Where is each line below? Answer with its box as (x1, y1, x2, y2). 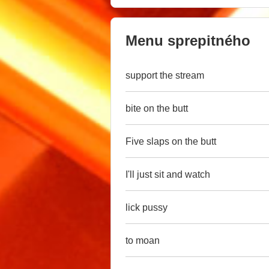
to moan (125, 235, 160, 246)
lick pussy (125, 202, 168, 213)
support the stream (125, 70, 204, 80)
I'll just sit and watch (125, 169, 210, 180)
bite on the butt (125, 103, 188, 113)
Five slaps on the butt (125, 136, 216, 147)
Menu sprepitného (125, 32, 250, 49)
